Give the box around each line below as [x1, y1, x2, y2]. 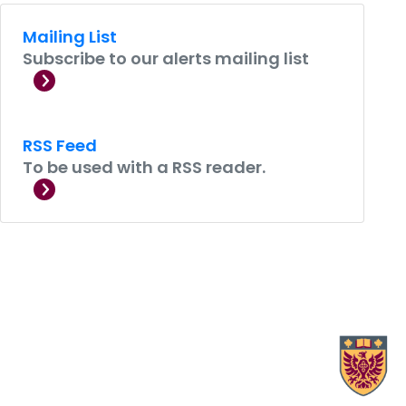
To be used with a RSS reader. [23, 156, 266, 179]
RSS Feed [23, 134, 97, 157]
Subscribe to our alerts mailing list [23, 47, 309, 70]
